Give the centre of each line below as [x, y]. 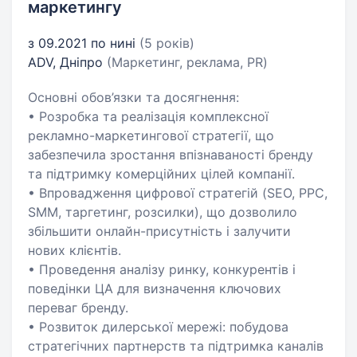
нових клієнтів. [75, 250]
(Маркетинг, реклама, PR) [187, 62]
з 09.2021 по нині [84, 43]
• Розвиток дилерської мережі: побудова [158, 327]
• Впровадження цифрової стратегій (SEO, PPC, [178, 193]
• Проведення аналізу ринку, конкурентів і [162, 269]
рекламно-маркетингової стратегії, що [151, 135]
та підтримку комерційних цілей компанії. [161, 174]
